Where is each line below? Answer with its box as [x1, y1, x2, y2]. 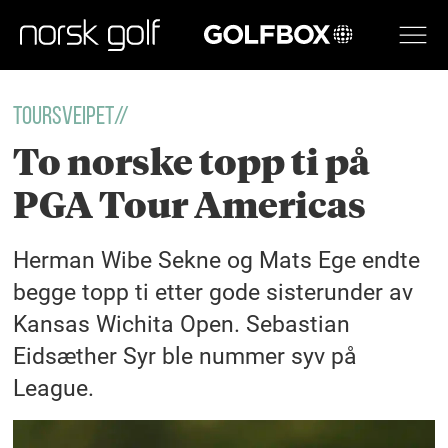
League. [13, 373, 95, 402]
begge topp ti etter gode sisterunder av [13, 277, 414, 306]
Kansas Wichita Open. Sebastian [13, 309, 351, 338]
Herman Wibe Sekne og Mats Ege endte [13, 245, 421, 274]
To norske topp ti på [13, 140, 371, 185]
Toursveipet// [13, 104, 130, 130]
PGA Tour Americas [13, 183, 367, 228]
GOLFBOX [193, 24, 249, 45]
